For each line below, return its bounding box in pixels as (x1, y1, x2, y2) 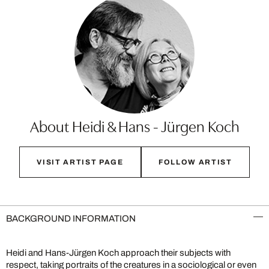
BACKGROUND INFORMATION (6, 213, 136, 223)
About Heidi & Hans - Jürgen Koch (29, 114, 240, 136)
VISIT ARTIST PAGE (37, 157, 124, 166)
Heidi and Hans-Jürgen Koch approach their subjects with (6, 247, 231, 258)
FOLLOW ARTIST (158, 157, 232, 166)
